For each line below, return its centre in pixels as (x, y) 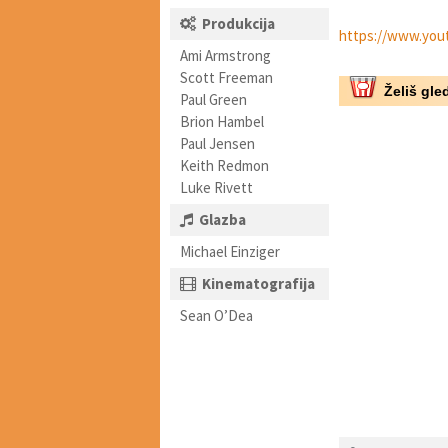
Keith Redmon (224, 165)
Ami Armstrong (225, 55)
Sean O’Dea (216, 315)
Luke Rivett (216, 187)
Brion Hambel (222, 121)
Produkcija (238, 23)
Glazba (222, 219)
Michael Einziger (230, 251)
